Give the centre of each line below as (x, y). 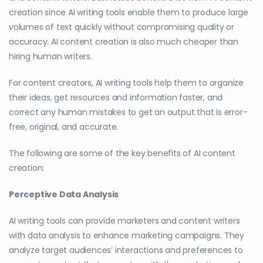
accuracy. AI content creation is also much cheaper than (124, 41)
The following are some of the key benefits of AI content (122, 153)
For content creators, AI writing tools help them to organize (126, 82)
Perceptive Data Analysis (64, 194)
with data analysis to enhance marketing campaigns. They (127, 235)
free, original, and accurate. (64, 127)
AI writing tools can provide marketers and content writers (124, 220)
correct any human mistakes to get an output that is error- (128, 112)
